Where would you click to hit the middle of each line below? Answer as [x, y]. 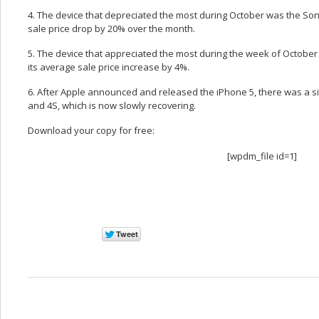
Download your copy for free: [91, 131]
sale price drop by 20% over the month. [111, 28]
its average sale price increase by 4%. [109, 67]
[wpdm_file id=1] [262, 156]
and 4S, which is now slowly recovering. [112, 106]
